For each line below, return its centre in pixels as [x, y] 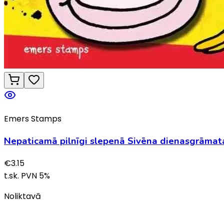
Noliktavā [22, 196]
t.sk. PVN [21, 175]
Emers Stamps [33, 119]
